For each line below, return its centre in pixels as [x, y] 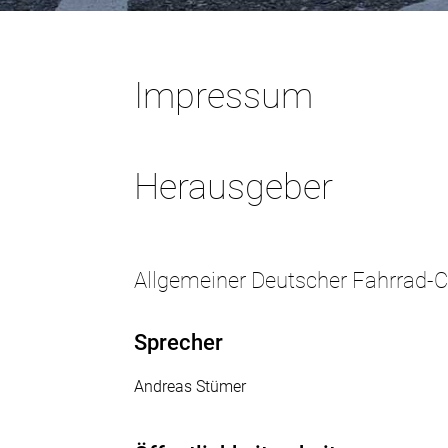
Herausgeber [234, 187]
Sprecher [179, 343]
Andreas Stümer [190, 387]
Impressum [224, 96]
